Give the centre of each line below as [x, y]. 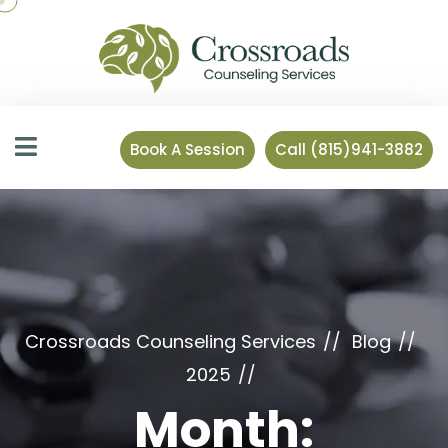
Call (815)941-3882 [349, 150]
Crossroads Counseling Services [170, 342]
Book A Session [187, 150]
